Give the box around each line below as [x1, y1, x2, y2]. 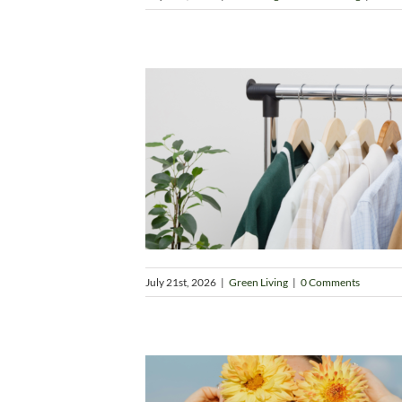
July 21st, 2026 [145, 275, 216, 289]
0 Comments [301, 275, 360, 289]
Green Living [229, 275, 288, 289]
